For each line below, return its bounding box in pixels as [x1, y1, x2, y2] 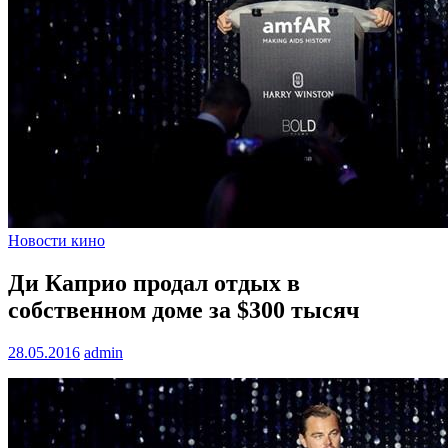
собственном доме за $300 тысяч [8, 297, 360, 324]
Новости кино [8, 232, 105, 250]
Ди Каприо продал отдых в [8, 270, 300, 297]
